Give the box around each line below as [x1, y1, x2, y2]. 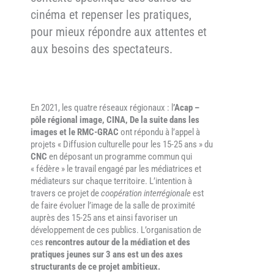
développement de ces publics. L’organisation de [31, 224, 201, 236]
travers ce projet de [31, 188, 101, 199]
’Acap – [173, 102, 199, 114]
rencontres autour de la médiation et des [45, 237, 190, 248]
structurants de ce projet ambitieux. [31, 261, 160, 273]
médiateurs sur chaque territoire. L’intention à [31, 176, 192, 187]
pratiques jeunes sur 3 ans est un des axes [31, 249, 183, 261]
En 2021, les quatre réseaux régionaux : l [31, 102, 173, 114]
